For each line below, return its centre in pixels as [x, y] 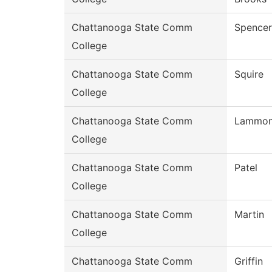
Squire [249, 74]
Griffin [249, 261]
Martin [249, 215]
